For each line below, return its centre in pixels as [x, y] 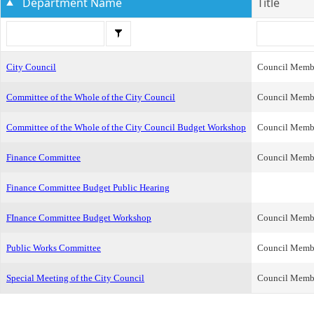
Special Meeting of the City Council [75, 278]
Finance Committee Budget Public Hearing [88, 187]
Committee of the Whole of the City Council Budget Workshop [126, 127]
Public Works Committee [54, 248]
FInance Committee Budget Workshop [79, 218]
